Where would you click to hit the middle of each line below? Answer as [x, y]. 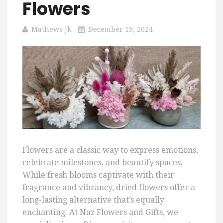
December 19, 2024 [120, 29]
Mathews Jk [51, 29]
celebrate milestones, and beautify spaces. [103, 163]
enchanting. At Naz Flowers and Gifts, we [100, 213]
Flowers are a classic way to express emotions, [110, 150]
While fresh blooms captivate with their [98, 175]
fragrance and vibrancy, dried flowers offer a [109, 188]
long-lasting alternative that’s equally [93, 200]
